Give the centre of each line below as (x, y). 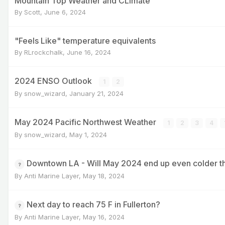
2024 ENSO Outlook (54, 81)
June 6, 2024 (65, 12)
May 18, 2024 (104, 176)
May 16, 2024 (104, 217)
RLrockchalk (43, 52)
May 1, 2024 (88, 134)
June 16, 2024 (89, 52)
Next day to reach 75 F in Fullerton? (93, 204)
